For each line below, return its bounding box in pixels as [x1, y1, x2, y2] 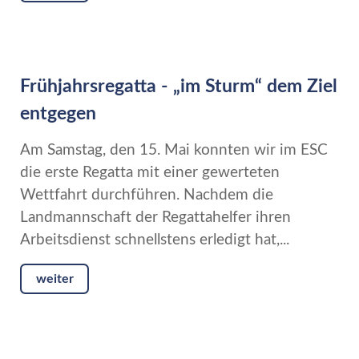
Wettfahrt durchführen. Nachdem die [20, 188, 273, 204]
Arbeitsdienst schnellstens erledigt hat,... [20, 232, 289, 248]
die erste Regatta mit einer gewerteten [20, 165, 280, 181]
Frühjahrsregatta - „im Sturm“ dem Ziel [20, 77, 337, 97]
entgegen [20, 104, 96, 124]
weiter [35, 272, 74, 286]
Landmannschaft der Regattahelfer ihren [20, 210, 291, 226]
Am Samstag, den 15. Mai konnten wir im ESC [20, 143, 328, 159]
